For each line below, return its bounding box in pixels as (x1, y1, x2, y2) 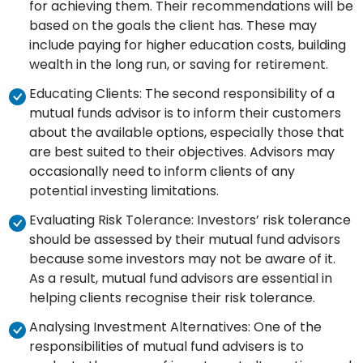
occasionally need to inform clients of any (29, 162, 295, 181)
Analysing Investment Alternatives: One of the (29, 318, 322, 337)
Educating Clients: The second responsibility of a (29, 84, 335, 104)
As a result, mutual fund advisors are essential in (29, 269, 332, 288)
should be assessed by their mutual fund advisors (29, 230, 340, 250)
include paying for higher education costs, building (29, 36, 346, 55)
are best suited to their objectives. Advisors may (29, 143, 335, 162)
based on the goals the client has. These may (29, 16, 317, 36)
